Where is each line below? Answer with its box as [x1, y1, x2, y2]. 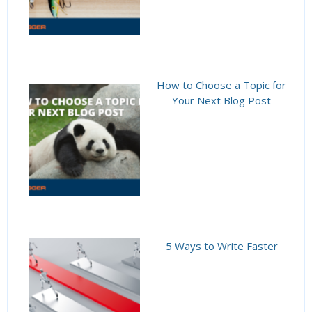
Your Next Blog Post [172, 93, 272, 108]
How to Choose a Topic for [157, 78, 287, 93]
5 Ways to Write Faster [165, 239, 278, 253]
